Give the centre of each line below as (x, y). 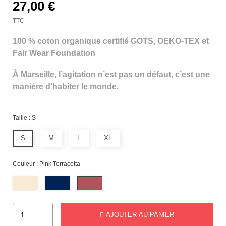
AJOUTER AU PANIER (140, 214)
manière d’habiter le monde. (66, 86)
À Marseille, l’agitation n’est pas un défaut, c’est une (111, 74)
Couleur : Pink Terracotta (46, 164)
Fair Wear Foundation (54, 53)
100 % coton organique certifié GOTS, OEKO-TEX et (111, 41)
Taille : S (24, 117)
